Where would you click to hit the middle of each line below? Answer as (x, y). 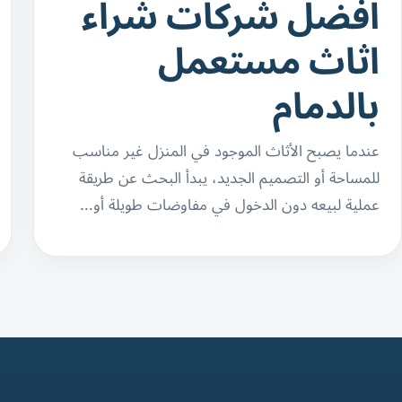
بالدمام (326, 105)
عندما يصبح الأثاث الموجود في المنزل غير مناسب (226, 150)
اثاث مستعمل (269, 60)
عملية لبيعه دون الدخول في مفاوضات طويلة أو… (230, 204)
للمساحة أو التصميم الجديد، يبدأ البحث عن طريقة (229, 177)
